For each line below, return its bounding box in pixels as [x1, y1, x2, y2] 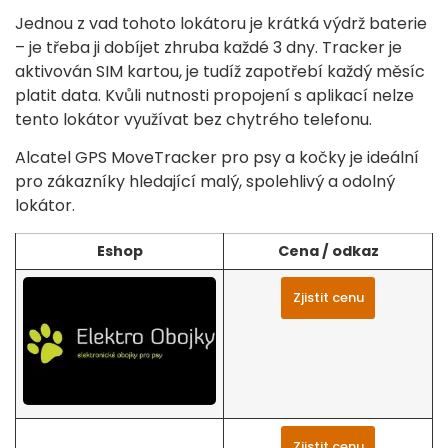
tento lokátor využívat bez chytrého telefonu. [15, 107, 372, 131]
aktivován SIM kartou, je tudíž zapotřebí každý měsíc [15, 59, 425, 83]
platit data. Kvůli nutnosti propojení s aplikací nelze [15, 83, 414, 107]
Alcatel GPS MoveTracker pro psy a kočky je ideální [15, 146, 419, 170]
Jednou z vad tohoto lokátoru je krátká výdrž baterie [15, 11, 427, 35]
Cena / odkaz [277, 240, 379, 261]
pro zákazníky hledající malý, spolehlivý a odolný [15, 170, 395, 194]
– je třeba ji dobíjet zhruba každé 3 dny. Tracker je [15, 35, 402, 59]
